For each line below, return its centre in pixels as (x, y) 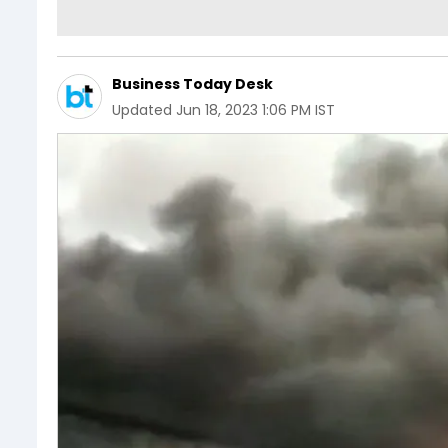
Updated (142, 109)
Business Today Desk (192, 83)
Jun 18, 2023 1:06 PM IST (255, 109)
